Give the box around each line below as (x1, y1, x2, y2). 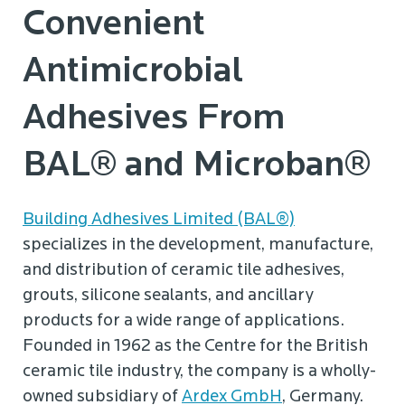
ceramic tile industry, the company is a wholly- (23, 363, 376, 381)
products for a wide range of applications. (23, 313, 344, 331)
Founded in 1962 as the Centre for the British (23, 338, 368, 356)
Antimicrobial (23, 54, 244, 91)
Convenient (23, 7, 205, 44)
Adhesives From (23, 101, 285, 138)
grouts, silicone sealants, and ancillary (23, 287, 314, 306)
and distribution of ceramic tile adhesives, (23, 262, 344, 280)
